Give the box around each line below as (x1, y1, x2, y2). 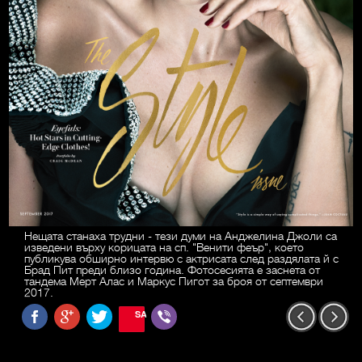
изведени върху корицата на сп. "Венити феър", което (24, 239, 304, 255)
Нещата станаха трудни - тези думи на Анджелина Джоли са (24, 228, 337, 243)
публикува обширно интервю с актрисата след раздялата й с (24, 250, 339, 266)
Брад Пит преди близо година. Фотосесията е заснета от (24, 262, 320, 277)
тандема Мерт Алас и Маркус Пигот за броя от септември (24, 273, 323, 288)
